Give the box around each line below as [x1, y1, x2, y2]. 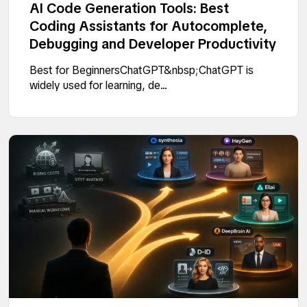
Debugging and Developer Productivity [29, 35, 276, 53]
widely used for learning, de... [29, 78, 167, 93]
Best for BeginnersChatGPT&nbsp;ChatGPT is [29, 63, 254, 78]
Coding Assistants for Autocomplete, [29, 17, 267, 36]
